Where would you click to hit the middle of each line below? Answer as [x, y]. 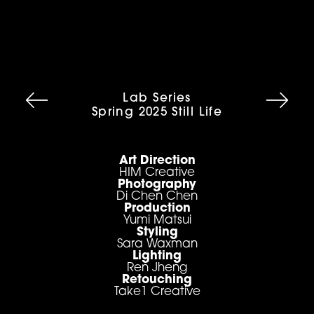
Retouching [157, 280]
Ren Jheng [157, 268]
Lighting [157, 256]
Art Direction [157, 161]
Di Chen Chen [157, 197]
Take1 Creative [157, 292]
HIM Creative [157, 173]
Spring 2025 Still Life [157, 112]
